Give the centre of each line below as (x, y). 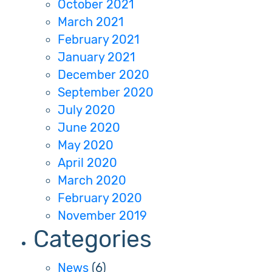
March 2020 (92, 181)
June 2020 (89, 128)
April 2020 (87, 163)
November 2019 (102, 216)
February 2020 (100, 199)
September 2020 (106, 93)
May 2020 (86, 146)
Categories (93, 239)
